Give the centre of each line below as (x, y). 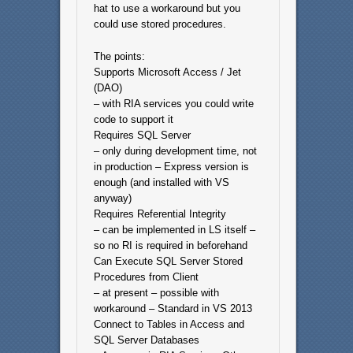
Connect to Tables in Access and (169, 325)
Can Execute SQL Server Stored (168, 262)
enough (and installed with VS (161, 183)
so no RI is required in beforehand (170, 246)
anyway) (112, 199)
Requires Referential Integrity (160, 214)
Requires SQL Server (142, 136)
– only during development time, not (175, 151)
